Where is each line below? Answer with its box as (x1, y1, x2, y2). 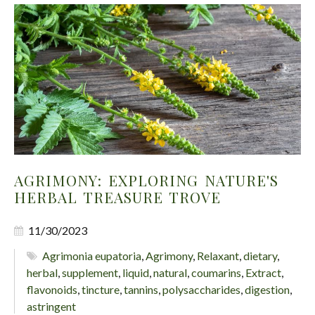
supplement (62, 266, 118, 280)
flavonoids (27, 283, 77, 297)
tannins (124, 283, 158, 297)
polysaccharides (162, 283, 240, 297)
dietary (243, 249, 278, 263)
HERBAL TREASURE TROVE (14, 187, 221, 207)
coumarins (191, 266, 241, 280)
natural (153, 266, 187, 280)
